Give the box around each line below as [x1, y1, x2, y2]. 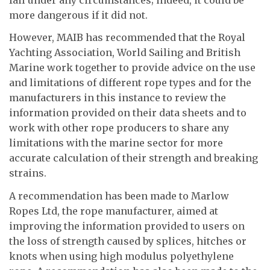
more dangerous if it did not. [9, 8, 148, 21]
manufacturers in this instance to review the [9, 92, 226, 104]
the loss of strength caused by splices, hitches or [9, 234, 246, 247]
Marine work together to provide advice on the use [9, 61, 256, 74]
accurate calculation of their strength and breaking [9, 152, 258, 165]
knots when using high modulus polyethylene [9, 250, 234, 262]
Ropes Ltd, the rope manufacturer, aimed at [9, 204, 218, 217]
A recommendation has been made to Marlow [9, 189, 229, 202]
